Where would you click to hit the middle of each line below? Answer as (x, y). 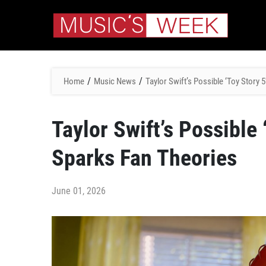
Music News (115, 81)
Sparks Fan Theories (144, 158)
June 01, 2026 (79, 191)
